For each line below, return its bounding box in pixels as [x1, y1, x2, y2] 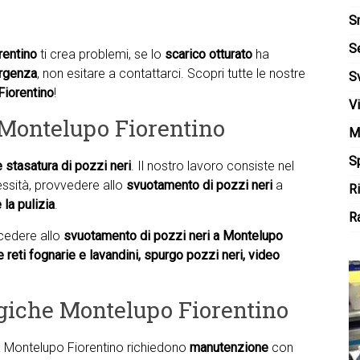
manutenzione [190, 340, 268, 355]
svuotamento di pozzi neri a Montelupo [63, 228, 283, 243]
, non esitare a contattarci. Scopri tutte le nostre [37, 66, 305, 81]
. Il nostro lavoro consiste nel [131, 158, 294, 174]
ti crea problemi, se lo [37, 47, 165, 62]
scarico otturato [165, 47, 252, 62]
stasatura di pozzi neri [6, 158, 131, 174]
